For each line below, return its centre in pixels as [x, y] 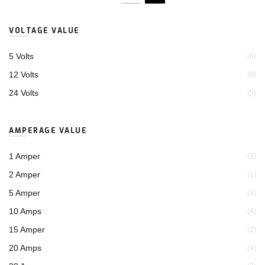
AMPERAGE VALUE [48, 131]
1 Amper [25, 156]
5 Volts [21, 56]
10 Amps [25, 211]
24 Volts [24, 93]
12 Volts [24, 75]
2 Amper [25, 174]
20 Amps [25, 248]
